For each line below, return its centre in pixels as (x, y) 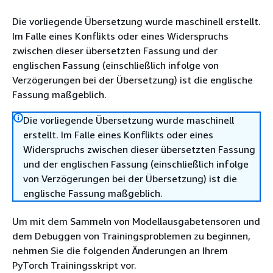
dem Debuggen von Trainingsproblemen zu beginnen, (131, 236)
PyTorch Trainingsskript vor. (74, 265)
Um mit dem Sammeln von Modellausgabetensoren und (136, 221)
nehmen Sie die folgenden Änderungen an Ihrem (120, 250)
